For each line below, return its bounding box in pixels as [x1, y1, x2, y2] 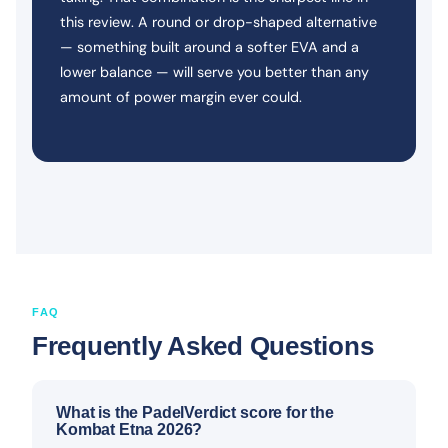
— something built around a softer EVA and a [60, 37, 359, 56]
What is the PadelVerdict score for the [56, 403, 334, 421]
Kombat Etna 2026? [56, 420, 203, 438]
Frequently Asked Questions [32, 331, 374, 360]
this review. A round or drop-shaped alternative [60, 12, 377, 31]
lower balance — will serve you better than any [60, 62, 369, 81]
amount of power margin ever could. [60, 87, 302, 106]
